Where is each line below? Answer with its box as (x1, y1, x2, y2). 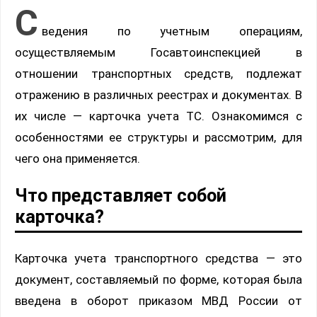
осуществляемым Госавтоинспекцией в (15, 45, 302, 60)
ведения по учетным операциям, (42, 24, 302, 39)
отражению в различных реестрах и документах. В (15, 88, 302, 103)
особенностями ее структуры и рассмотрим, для (15, 130, 302, 145)
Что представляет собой (15, 184, 226, 206)
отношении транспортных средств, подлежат (15, 67, 302, 81)
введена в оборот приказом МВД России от (15, 293, 302, 308)
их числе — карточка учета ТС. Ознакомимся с (15, 109, 302, 124)
